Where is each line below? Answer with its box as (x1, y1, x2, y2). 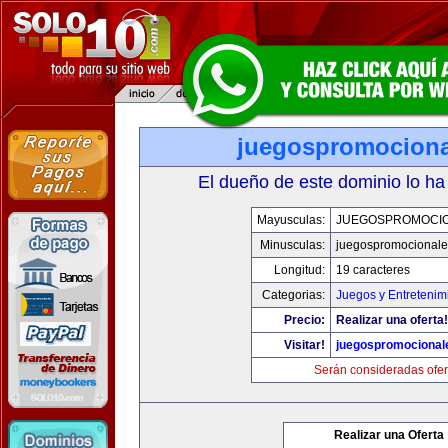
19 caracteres (335, 263, 410, 277)
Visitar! (283, 338, 325, 352)
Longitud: (273, 263, 325, 277)
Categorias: (261, 288, 325, 302)
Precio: (283, 313, 325, 327)
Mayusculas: (256, 213, 325, 227)
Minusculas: (259, 238, 325, 252)
